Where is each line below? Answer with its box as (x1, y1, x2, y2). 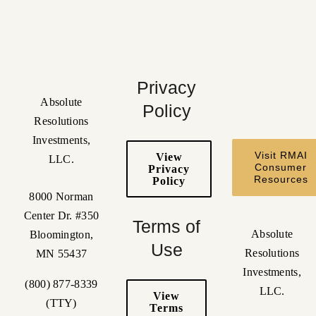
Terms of (133, 217, 201, 237)
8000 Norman (29, 190, 94, 203)
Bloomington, (29, 229, 94, 241)
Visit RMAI (254, 150, 308, 162)
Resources (253, 174, 308, 186)
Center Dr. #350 (23, 209, 99, 222)
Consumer (255, 162, 308, 174)
